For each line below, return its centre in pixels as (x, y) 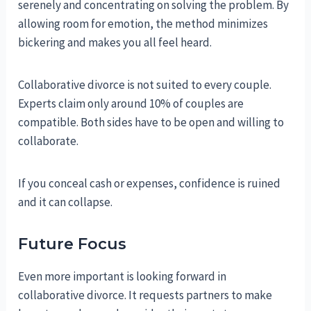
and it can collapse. (66, 202)
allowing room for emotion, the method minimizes (143, 23)
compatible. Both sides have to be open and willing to (151, 122)
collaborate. (49, 141)
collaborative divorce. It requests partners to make (145, 295)
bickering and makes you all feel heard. (115, 42)
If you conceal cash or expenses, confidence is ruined (150, 183)
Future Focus (73, 244)
